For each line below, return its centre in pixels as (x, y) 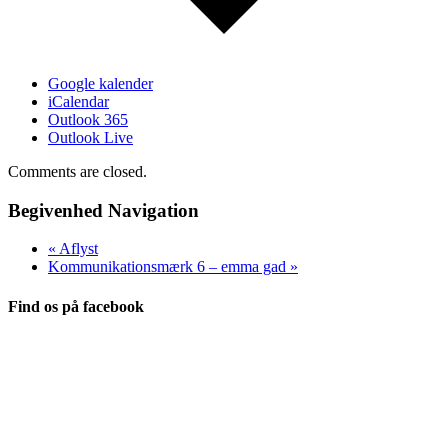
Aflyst (77, 249)
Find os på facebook (76, 306)
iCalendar (78, 101)
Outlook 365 (88, 119)
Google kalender (100, 83)
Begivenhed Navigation (103, 210)
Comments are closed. (77, 171)
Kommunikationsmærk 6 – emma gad (169, 267)
